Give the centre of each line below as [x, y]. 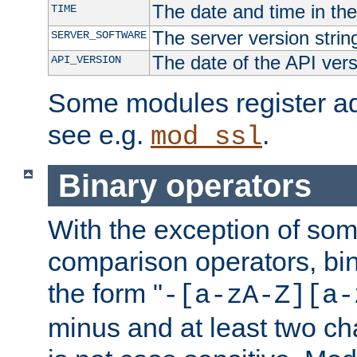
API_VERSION [86, 60]
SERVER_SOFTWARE [98, 35]
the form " [105, 294]
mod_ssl [206, 137]
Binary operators [184, 185]
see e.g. [99, 135]
